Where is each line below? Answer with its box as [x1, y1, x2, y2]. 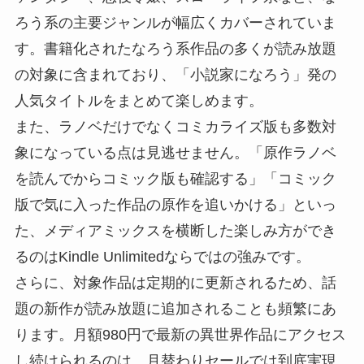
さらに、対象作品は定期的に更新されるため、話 [14, 274, 336, 291]
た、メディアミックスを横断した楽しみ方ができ [14, 222, 336, 239]
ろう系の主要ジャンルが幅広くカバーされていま [14, 14, 336, 31]
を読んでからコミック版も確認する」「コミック [14, 170, 336, 187]
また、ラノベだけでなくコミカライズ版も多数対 [14, 118, 336, 135]
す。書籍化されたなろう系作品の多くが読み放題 [14, 40, 336, 57]
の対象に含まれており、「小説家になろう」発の [14, 66, 336, 83]
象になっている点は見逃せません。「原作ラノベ [14, 144, 336, 161]
